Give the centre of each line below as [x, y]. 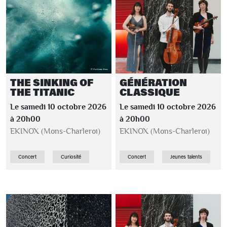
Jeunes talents [186, 157]
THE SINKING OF [52, 82]
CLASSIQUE [150, 92]
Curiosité [71, 157]
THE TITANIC [42, 92]
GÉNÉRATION [153, 82]
